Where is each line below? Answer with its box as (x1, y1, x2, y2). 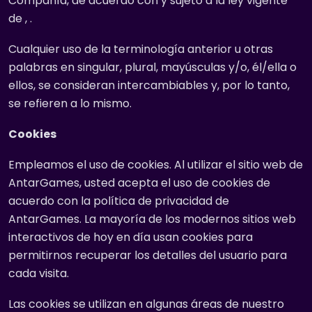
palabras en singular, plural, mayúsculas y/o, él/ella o (8, 59, 297, 75)
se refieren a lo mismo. (8, 95, 132, 111)
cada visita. (8, 265, 69, 281)
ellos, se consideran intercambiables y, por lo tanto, (8, 77, 290, 93)
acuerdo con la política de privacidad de (8, 193, 229, 209)
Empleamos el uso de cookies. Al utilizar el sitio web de (8, 157, 303, 173)
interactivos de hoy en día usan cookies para (8, 229, 253, 245)
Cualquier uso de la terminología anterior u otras (8, 41, 273, 57)
